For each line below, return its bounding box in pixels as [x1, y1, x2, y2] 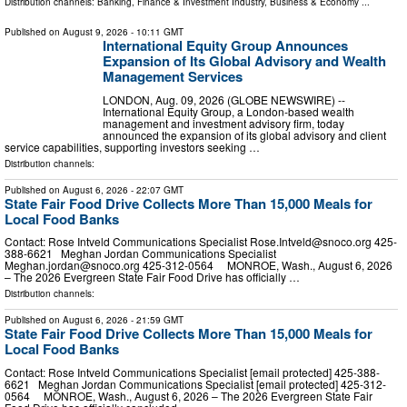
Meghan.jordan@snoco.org [5, 257, 140, 273]
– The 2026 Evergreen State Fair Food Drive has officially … [5, 269, 300, 285]
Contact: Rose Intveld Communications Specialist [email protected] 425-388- [5, 364, 380, 381]
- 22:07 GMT [128, 183, 184, 196]
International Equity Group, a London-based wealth [103, 103, 354, 119]
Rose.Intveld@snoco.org [250, 233, 372, 250]
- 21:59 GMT [128, 313, 184, 327]
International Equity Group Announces [103, 35, 348, 56]
